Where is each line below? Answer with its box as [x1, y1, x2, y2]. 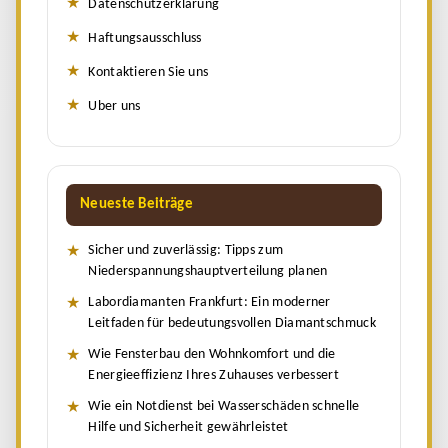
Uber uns [88, 98, 141, 114]
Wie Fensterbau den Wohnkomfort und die [88, 346, 336, 362]
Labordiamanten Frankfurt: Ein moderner [88, 294, 331, 310]
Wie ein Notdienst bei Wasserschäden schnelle [88, 398, 360, 414]
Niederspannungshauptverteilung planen [88, 263, 328, 279]
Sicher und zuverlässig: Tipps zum [88, 242, 284, 258]
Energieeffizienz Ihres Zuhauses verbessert [88, 367, 339, 383]
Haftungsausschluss [88, 30, 202, 46]
